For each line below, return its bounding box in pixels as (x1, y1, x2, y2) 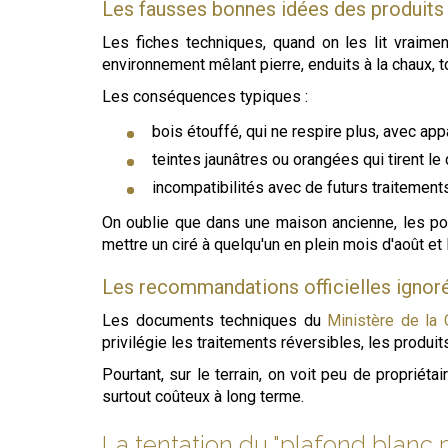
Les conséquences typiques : (102, 87, 308, 107)
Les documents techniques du (102, 311, 327, 331)
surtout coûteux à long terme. (102, 387, 304, 407)
